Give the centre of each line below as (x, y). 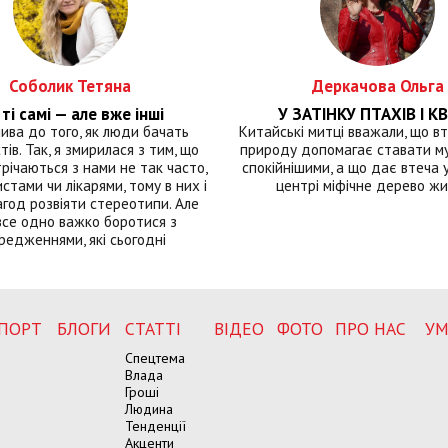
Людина (149, 408)
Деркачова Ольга (377, 85)
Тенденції (155, 425)
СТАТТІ (153, 328)
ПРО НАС (370, 328)
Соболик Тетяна (70, 85)
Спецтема (155, 357)
